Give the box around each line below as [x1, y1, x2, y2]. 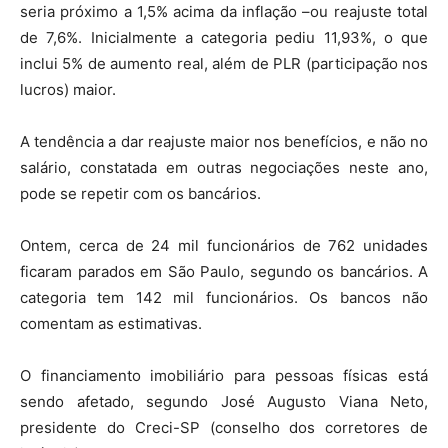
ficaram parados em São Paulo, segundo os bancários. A [20, 262, 428, 281]
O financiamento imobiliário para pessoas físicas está [20, 366, 428, 385]
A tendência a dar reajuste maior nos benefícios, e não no [20, 132, 428, 151]
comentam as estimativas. [20, 314, 202, 333]
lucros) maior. [20, 80, 116, 99]
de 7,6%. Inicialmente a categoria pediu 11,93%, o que [20, 28, 428, 47]
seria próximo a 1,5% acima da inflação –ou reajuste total [20, 2, 428, 21]
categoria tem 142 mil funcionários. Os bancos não [20, 288, 428, 307]
